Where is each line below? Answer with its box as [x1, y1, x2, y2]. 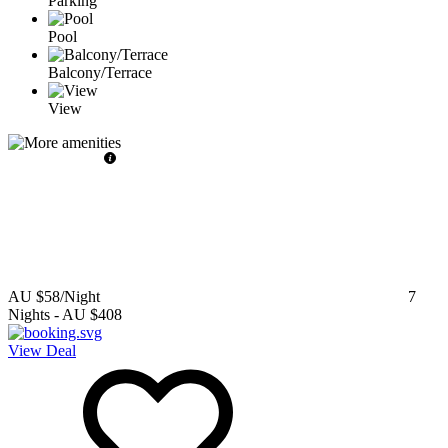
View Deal [8, 341, 76, 359]
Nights [8, 305, 50, 323]
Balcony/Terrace [48, 63, 152, 81]
